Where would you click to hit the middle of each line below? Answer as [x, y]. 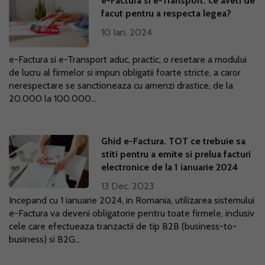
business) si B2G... [45, 239]
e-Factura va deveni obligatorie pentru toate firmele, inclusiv [132, 213]
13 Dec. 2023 [128, 186]
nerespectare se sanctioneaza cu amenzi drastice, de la [121, 85]
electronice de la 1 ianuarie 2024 [170, 167]
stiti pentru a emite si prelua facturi [176, 154]
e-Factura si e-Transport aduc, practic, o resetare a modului [128, 59]
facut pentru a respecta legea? [167, 13]
